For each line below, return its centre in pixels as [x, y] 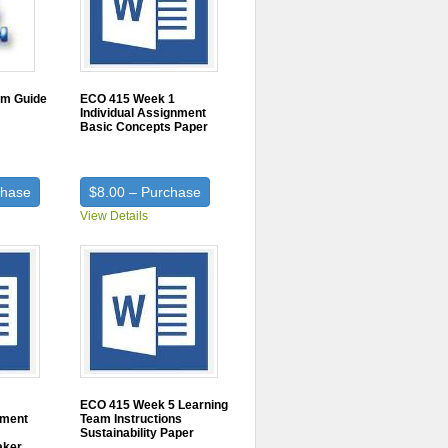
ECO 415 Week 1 [128, 99]
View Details [114, 216]
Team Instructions [131, 419]
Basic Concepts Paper [144, 127]
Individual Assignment [143, 113]
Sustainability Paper [137, 433]
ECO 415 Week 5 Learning [154, 405]
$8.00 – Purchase [145, 192]
